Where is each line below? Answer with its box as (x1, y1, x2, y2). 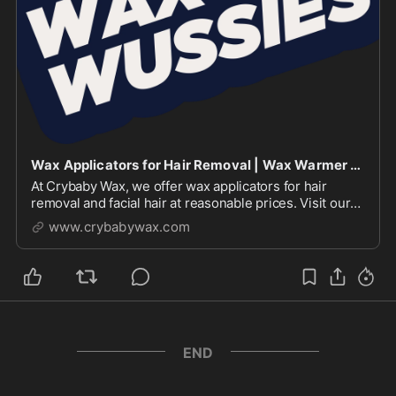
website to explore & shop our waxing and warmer (31, 210, 336, 228)
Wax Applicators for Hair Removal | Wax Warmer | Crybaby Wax (350, 156, 362, 173)
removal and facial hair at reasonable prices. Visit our (31, 194, 351, 211)
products (31, 227, 86, 245)
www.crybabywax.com (49, 217, 190, 235)
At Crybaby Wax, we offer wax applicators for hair (31, 177, 327, 194)
